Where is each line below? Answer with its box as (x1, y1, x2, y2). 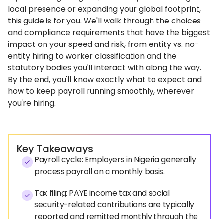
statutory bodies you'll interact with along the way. (8, 62, 201, 73)
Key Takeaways (17, 142, 93, 155)
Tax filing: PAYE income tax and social (34, 187, 170, 198)
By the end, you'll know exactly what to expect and (8, 74, 202, 85)
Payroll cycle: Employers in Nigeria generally (34, 154, 196, 165)
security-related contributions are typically (34, 199, 194, 210)
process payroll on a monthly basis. (34, 166, 165, 177)
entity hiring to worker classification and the (8, 50, 176, 62)
